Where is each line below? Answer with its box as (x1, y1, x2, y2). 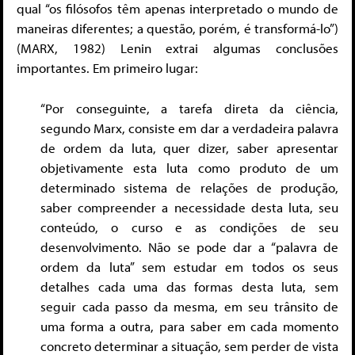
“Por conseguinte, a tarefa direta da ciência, (40, 99, 338, 116)
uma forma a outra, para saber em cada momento (40, 317, 338, 334)
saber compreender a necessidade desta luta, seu (40, 198, 338, 216)
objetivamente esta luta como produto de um (40, 158, 338, 176)
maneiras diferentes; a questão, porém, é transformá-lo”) (17, 20, 338, 37)
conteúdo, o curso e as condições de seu (40, 218, 338, 235)
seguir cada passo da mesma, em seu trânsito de (40, 297, 338, 315)
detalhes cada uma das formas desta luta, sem (40, 277, 338, 295)
